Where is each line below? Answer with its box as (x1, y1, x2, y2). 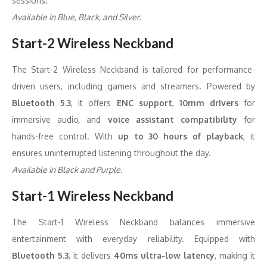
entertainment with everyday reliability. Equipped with (12, 234, 255, 244)
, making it (215, 250, 255, 260)
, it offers (71, 98, 117, 108)
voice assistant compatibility (107, 114, 237, 125)
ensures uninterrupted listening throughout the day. (12, 148, 211, 158)
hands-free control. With (12, 131, 118, 141)
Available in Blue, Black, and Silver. (12, 12, 141, 22)
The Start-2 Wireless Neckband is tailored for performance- (12, 64, 255, 74)
